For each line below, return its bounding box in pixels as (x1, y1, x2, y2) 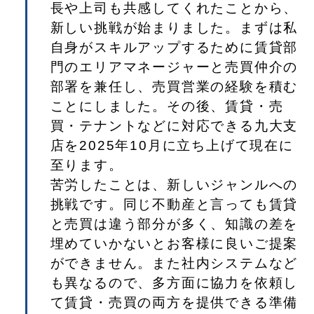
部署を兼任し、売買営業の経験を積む (50, 78, 299, 94)
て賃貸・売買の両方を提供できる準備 (50, 294, 299, 310)
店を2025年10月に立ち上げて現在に (50, 137, 294, 153)
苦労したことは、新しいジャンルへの (50, 177, 299, 192)
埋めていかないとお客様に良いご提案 (50, 235, 299, 251)
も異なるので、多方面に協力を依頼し (50, 275, 299, 290)
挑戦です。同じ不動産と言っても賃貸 (50, 196, 299, 212)
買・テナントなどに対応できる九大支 (50, 118, 299, 133)
